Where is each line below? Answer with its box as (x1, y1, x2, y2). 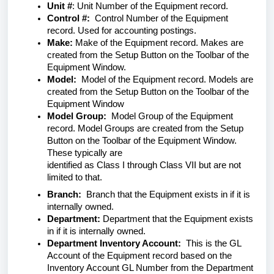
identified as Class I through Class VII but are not (47, 160, 241, 170)
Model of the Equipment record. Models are (76, 75, 253, 84)
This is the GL (181, 239, 241, 248)
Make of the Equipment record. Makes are (73, 38, 243, 48)
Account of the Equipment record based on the (47, 251, 232, 261)
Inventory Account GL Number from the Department (47, 263, 253, 273)
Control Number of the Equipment (90, 13, 228, 23)
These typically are (47, 148, 122, 158)
